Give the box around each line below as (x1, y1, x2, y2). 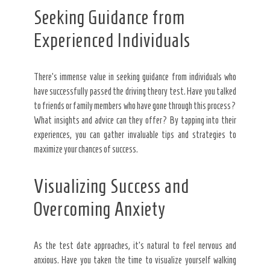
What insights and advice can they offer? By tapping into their (34, 115, 236, 126)
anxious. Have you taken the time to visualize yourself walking (34, 255, 236, 266)
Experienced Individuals (34, 30, 190, 52)
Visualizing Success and (34, 175, 189, 198)
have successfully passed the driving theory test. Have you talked (34, 86, 236, 97)
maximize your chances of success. (34, 144, 138, 155)
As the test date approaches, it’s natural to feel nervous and (34, 240, 236, 251)
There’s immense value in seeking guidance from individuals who (34, 72, 236, 83)
